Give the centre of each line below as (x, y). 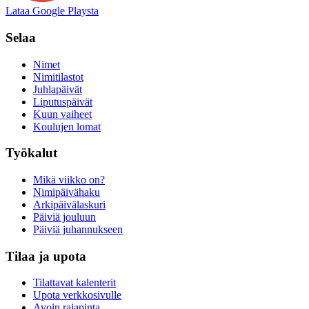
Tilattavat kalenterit (74, 283)
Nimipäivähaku (67, 192)
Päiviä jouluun (64, 217)
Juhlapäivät (58, 89)
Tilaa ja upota (46, 256)
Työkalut (31, 153)
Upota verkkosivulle (77, 295)
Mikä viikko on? (69, 179)
